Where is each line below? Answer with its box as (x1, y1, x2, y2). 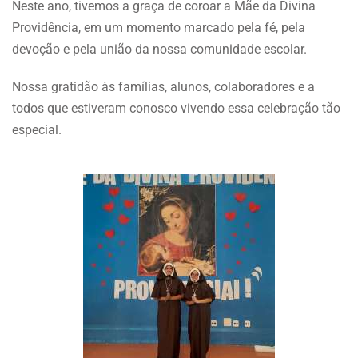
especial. (12, 121, 62, 137)
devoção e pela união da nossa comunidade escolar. (12, 41, 307, 57)
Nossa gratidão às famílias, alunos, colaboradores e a (12, 78, 315, 94)
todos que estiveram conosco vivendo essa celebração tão (12, 100, 340, 116)
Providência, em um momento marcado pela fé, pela (12, 19, 305, 35)
